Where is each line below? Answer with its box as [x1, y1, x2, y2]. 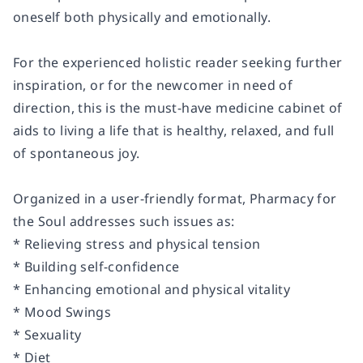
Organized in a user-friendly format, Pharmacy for [13, 189, 337, 207]
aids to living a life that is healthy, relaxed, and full [13, 121, 335, 139]
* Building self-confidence [13, 257, 180, 275]
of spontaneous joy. [13, 143, 140, 162]
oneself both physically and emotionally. [13, 7, 271, 26]
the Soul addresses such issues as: [13, 211, 235, 230]
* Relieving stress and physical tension [13, 234, 261, 253]
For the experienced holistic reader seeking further [13, 53, 343, 71]
